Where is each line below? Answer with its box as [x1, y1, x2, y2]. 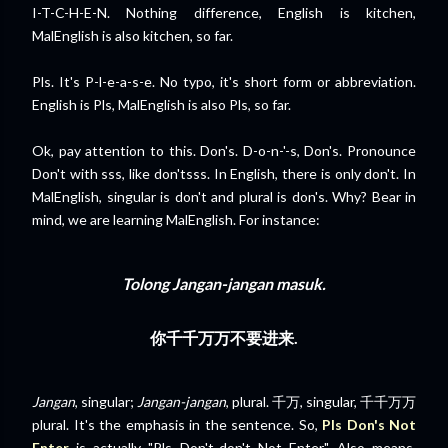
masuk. [273, 274, 326, 293]
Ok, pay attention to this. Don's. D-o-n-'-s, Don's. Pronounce [32, 142, 416, 159]
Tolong [122, 274, 172, 293]
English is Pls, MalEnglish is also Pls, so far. [32, 96, 291, 113]
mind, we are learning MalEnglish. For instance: [32, 211, 320, 228]
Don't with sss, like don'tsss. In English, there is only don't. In [32, 165, 416, 182]
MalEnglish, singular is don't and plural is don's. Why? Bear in [32, 188, 416, 205]
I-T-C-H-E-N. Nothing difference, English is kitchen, [32, 4, 416, 21]
